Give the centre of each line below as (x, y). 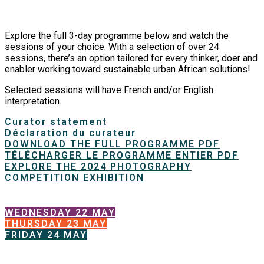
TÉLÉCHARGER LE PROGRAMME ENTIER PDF (122, 156)
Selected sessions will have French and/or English (109, 90)
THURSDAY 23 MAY (56, 224)
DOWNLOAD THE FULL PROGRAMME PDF (112, 144)
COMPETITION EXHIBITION (75, 178)
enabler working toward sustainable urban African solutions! (128, 70)
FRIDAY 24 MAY (46, 235)
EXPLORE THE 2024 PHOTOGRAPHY (98, 167)
